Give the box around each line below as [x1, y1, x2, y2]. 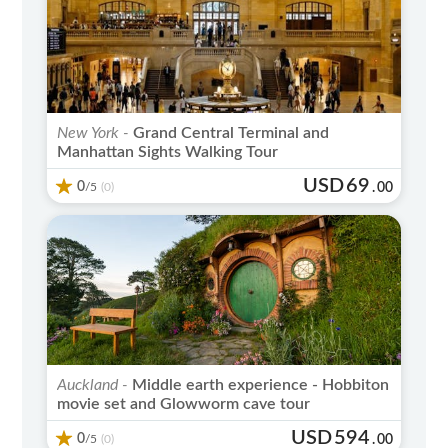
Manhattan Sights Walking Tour [57, 143, 279, 160]
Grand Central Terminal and [129, 124, 330, 141]
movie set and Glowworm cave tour [57, 395, 311, 412]
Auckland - [57, 376, 129, 393]
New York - [57, 124, 130, 141]
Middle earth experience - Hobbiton [128, 376, 390, 393]
